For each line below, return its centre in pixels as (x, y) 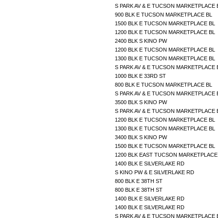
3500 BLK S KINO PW (142, 102)
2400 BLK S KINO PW (142, 41)
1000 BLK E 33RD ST (141, 76)
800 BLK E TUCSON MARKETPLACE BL (164, 84)
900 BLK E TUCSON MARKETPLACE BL (164, 14)
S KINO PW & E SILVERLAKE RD (155, 172)
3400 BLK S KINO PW (142, 137)
